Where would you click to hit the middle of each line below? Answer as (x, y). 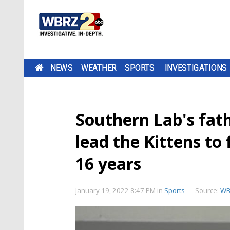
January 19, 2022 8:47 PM (116, 190)
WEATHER (99, 68)
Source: (208, 190)
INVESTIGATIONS (196, 68)
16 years (108, 164)
